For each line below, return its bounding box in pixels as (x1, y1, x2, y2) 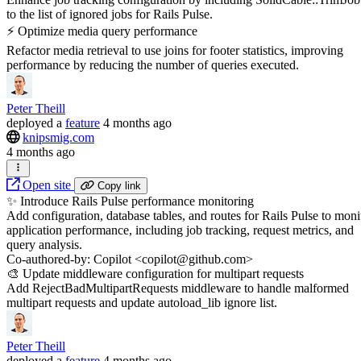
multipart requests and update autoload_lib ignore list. (6, 296, 277, 310)
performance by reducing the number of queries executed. (6, 57, 299, 72)
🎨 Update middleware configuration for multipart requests (6, 267, 304, 281)
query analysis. (6, 238, 82, 252)
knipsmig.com (23, 130, 94, 144)
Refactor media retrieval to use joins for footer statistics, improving (6, 43, 343, 57)
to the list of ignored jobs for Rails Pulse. (6, 6, 213, 21)
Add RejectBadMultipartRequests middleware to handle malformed (6, 281, 349, 296)
